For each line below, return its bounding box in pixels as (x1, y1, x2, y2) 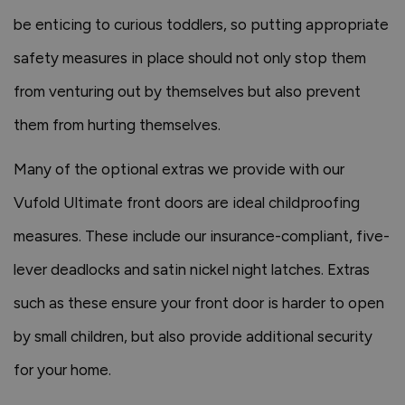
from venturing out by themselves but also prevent (14, 82, 361, 100)
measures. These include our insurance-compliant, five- (14, 227, 390, 245)
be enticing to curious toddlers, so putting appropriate (14, 15, 389, 33)
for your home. (14, 361, 111, 379)
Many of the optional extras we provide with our (14, 160, 344, 178)
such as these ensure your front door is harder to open (14, 294, 384, 312)
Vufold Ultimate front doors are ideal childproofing (14, 193, 360, 212)
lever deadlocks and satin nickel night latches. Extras (14, 260, 370, 278)
